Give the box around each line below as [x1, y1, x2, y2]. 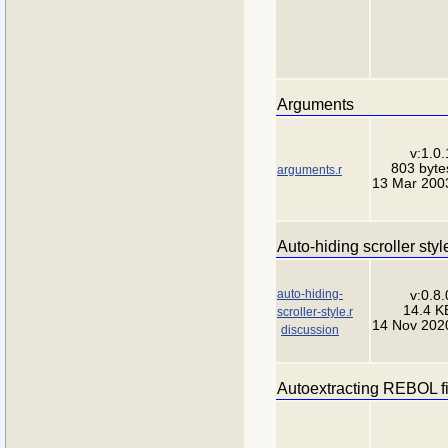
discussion [281, 322, 339, 337]
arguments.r [277, 162, 342, 177]
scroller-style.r [277, 304, 353, 319]
